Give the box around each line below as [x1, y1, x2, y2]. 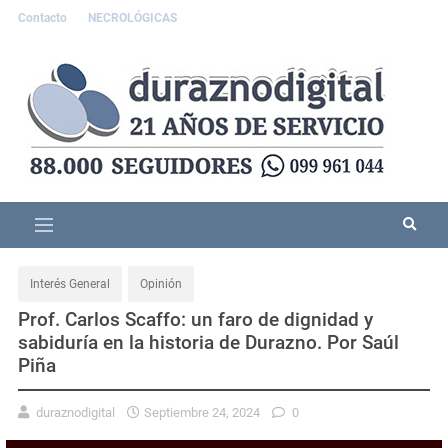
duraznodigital [33, 404, 118, 420]
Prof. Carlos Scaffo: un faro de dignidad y [18, 307, 373, 331]
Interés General [30, 276, 110, 291]
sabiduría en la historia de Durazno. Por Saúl [18, 330, 399, 354]
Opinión [140, 276, 182, 291]
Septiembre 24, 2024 [144, 404, 260, 420]
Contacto [18, 11, 70, 25]
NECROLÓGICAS [88, 11, 177, 25]
